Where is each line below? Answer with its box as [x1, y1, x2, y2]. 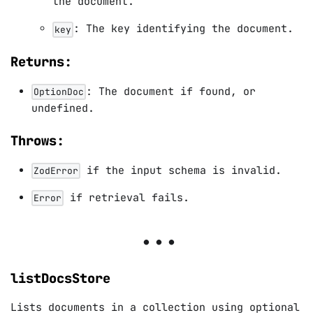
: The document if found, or [86, 84, 256, 99]
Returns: [10, 52, 72, 71]
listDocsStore [10, 269, 110, 287]
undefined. [31, 101, 94, 115]
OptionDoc [34, 85, 84, 98]
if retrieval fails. [64, 190, 189, 205]
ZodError [34, 165, 78, 177]
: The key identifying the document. [73, 22, 293, 36]
